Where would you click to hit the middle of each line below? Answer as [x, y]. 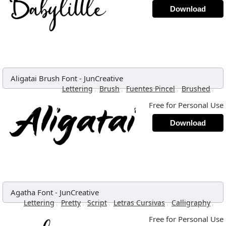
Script [97, 203]
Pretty [71, 203]
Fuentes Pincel [151, 89]
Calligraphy [191, 203]
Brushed [196, 89]
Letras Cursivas [139, 203]
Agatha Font [32, 192]
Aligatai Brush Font [44, 78]
